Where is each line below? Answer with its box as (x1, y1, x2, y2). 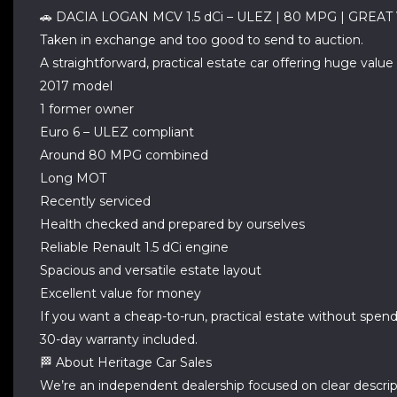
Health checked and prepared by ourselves (40, 216, 305, 232)
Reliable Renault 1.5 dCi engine (40, 239, 229, 255)
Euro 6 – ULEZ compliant (40, 124, 194, 140)
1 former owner (40, 101, 134, 117)
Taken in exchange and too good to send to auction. (40, 32, 363, 48)
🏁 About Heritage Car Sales (40, 354, 212, 370)
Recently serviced (40, 193, 151, 209)
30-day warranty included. (40, 331, 198, 347)
